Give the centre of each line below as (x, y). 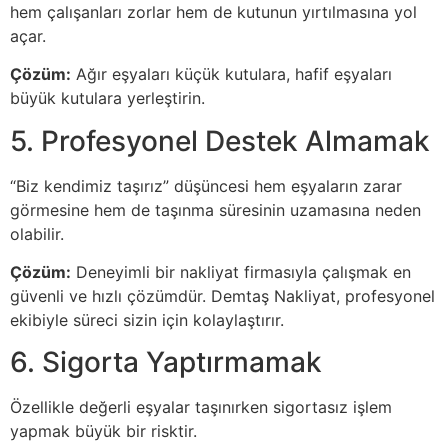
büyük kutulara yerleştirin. (107, 98)
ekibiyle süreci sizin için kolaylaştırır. (147, 319)
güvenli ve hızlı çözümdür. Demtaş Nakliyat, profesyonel (222, 295)
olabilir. (37, 233)
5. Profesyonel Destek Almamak (220, 140)
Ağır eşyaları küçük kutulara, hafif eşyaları (231, 74)
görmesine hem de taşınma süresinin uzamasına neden (215, 209)
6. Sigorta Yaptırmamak (166, 362)
